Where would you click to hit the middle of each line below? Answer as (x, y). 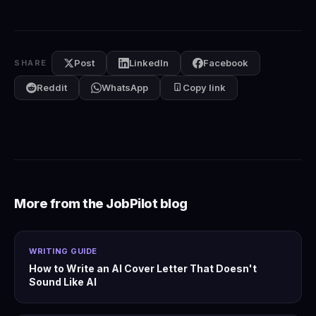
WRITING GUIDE (63, 251)
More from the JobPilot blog (101, 204)
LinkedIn (148, 63)
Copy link (204, 88)
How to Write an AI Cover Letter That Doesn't (143, 269)
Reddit (52, 88)
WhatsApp (125, 88)
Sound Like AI (63, 282)
